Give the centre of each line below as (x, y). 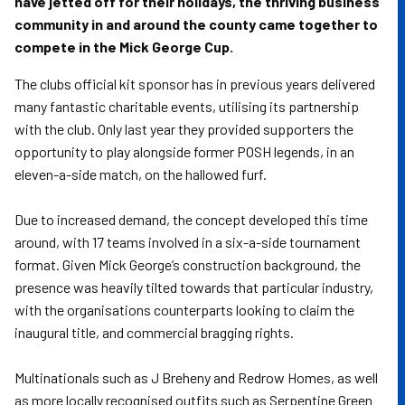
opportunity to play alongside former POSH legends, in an (184, 151)
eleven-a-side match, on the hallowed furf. (141, 174)
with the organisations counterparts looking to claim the (184, 310)
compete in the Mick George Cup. (124, 47)
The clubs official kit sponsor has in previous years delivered (195, 84)
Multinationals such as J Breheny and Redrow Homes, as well (196, 377)
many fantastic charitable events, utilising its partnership (187, 106)
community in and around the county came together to (196, 24)
